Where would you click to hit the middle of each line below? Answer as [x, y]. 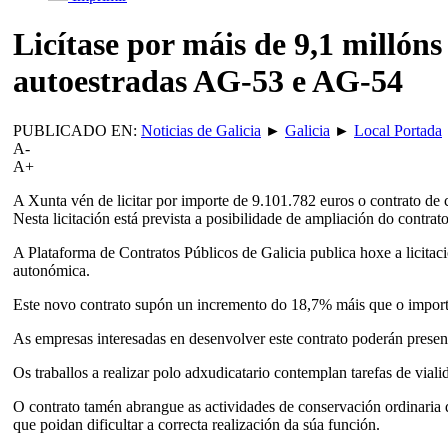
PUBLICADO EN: [77, 130]
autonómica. [51, 270]
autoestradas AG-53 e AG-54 [208, 81]
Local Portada [398, 130]
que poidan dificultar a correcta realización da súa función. [196, 424]
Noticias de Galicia [201, 130]
